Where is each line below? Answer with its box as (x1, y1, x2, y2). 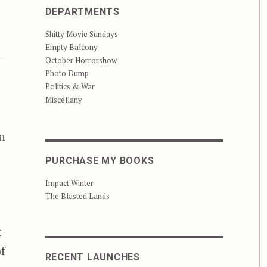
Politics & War (45, 81, 95, 92)
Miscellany (45, 94, 82, 105)
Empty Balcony (45, 42, 98, 53)
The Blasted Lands (45, 191, 110, 202)
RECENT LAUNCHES (45, 252, 140, 263)
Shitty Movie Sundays (45, 29, 118, 40)
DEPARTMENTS (45, 6, 120, 18)
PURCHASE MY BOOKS (45, 155, 154, 167)
